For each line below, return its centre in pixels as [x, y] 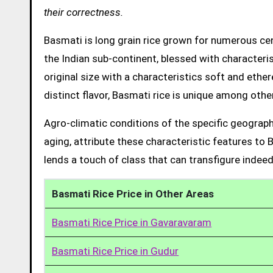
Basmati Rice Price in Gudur [115, 251]
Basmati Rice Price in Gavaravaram [132, 222]
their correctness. [83, 12]
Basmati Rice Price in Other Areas [133, 193]
